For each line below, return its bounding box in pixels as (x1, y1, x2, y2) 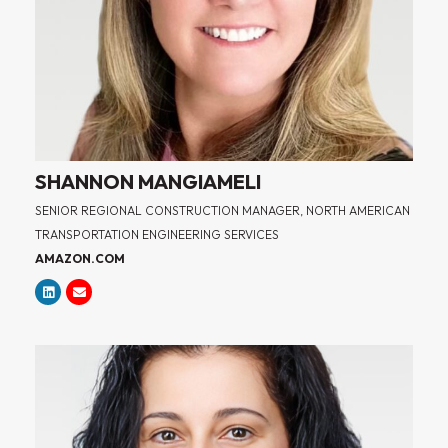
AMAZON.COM (35, 251, 125, 267)
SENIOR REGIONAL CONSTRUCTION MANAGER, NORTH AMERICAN (35, 203, 410, 219)
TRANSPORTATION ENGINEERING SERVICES (35, 227, 279, 243)
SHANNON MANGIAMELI (35, 169, 261, 195)
